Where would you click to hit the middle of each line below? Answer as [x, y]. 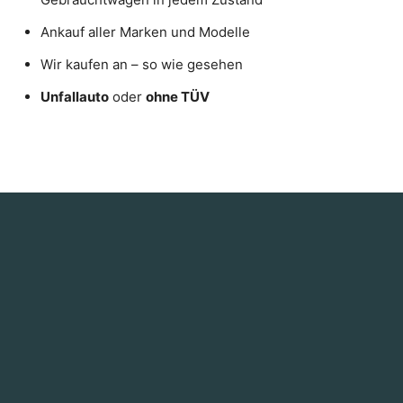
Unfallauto [75, 97]
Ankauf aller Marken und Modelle [145, 32]
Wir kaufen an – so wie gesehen [142, 64]
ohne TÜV [178, 97]
